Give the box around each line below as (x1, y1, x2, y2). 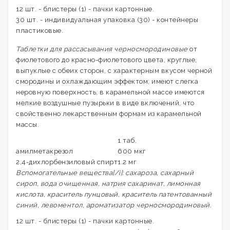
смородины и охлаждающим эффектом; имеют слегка (16, 78, 198, 85)
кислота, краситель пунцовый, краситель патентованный (16, 190, 212, 198)
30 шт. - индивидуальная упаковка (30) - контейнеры (16, 16, 198, 24)
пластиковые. (16, 27, 63, 34)
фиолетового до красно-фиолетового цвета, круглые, (16, 56, 197, 64)
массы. (16, 121, 39, 128)
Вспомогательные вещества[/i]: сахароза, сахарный (16, 169, 194, 177)
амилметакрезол (16, 147, 73, 155)
